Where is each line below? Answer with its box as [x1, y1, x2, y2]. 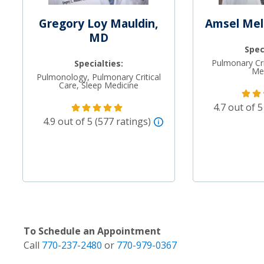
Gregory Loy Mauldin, [39, 16, 159, 32]
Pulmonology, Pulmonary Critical [36, 71, 161, 83]
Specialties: [74, 58, 123, 70]
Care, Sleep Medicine [58, 80, 138, 91]
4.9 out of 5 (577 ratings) [43, 115, 151, 128]
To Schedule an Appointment [24, 225, 161, 238]
